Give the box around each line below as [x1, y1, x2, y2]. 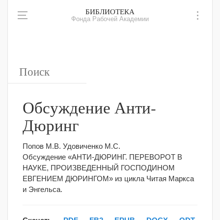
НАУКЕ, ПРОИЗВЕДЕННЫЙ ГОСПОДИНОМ [23, 164, 175, 172]
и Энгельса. [23, 185, 62, 193]
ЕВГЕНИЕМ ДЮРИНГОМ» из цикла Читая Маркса [23, 174, 194, 183]
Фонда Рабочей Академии [71, 16, 149, 23]
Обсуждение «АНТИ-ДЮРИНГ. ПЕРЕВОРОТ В [23, 153, 182, 161]
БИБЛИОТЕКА [85, 6, 135, 16]
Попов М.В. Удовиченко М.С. [23, 142, 120, 150]
